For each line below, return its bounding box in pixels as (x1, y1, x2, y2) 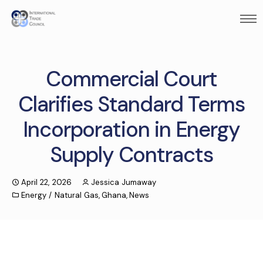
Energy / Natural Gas (21, 190, 99, 200)
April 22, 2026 (21, 177, 72, 187)
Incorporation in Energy (22, 116, 241, 143)
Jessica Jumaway (90, 177, 156, 187)
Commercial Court (46, 65, 217, 93)
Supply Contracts (50, 141, 213, 168)
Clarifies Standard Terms (18, 90, 245, 118)
